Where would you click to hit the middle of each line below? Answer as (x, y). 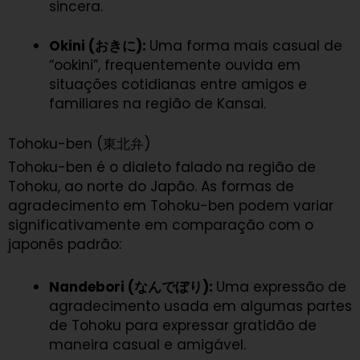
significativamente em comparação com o (161, 225)
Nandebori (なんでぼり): (133, 287)
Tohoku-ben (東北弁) (79, 143)
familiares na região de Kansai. (157, 104)
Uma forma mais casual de (246, 46)
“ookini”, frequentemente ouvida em (175, 65)
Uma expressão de (281, 287)
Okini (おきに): (99, 46)
